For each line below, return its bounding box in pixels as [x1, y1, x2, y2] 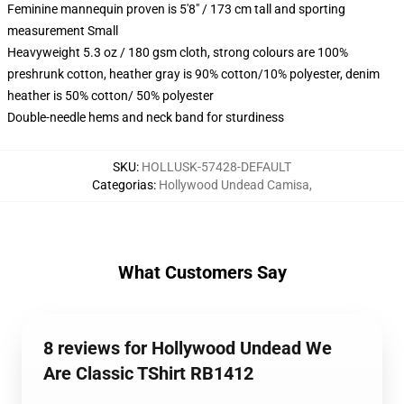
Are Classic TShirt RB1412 [43, 363, 253, 384]
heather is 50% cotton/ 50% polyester [7, 88, 214, 103]
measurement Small [7, 23, 118, 38]
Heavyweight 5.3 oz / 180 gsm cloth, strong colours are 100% [7, 45, 348, 60]
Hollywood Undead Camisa [159, 178, 309, 192]
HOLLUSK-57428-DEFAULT [142, 160, 291, 174]
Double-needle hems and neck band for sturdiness [7, 110, 284, 124]
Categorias [92, 178, 153, 192]
